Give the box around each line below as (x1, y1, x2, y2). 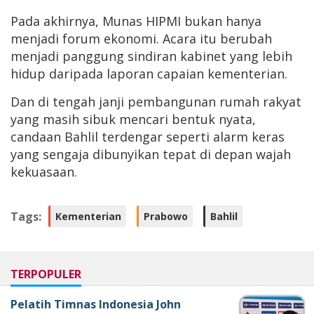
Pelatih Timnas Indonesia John (11, 296, 181, 313)
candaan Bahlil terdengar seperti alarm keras (11, 128, 285, 146)
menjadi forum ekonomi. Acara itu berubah (11, 30, 272, 48)
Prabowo (144, 209, 188, 223)
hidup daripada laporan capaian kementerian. (11, 65, 287, 83)
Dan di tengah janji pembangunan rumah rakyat (11, 93, 301, 111)
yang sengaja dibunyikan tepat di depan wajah (11, 146, 291, 163)
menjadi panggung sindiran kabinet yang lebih (11, 48, 292, 65)
